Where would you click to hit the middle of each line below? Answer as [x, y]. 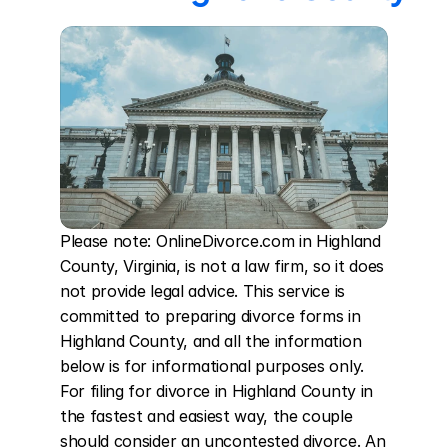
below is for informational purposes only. [212, 366]
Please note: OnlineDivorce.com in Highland [220, 241]
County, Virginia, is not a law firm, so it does [222, 266]
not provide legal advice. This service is [202, 291]
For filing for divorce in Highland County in [216, 391]
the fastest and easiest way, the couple [206, 416]
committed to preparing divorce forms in [210, 316]
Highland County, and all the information [211, 341]
